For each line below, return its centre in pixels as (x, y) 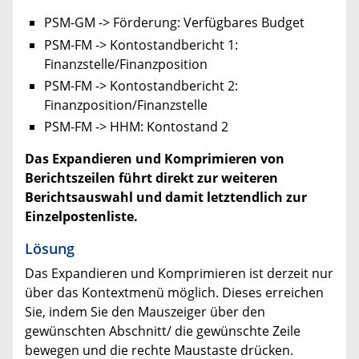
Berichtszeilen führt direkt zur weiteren (151, 178)
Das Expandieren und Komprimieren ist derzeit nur (179, 273)
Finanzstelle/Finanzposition (126, 64)
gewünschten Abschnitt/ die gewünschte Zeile (163, 331)
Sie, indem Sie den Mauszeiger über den (145, 312)
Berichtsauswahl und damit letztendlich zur (166, 197)
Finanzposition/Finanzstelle (126, 105)
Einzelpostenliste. (81, 216)
